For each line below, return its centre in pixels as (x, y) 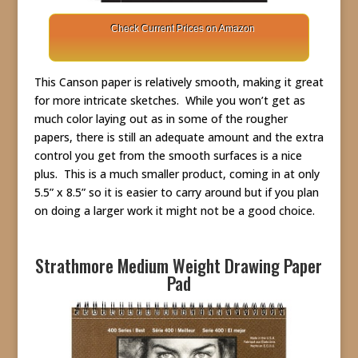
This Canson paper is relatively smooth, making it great (179, 82)
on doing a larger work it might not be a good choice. (174, 211)
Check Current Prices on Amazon (183, 29)
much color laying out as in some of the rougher (161, 119)
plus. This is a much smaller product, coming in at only (177, 174)
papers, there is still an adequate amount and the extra (179, 137)
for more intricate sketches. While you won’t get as (169, 100)
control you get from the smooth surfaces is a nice (168, 155)
